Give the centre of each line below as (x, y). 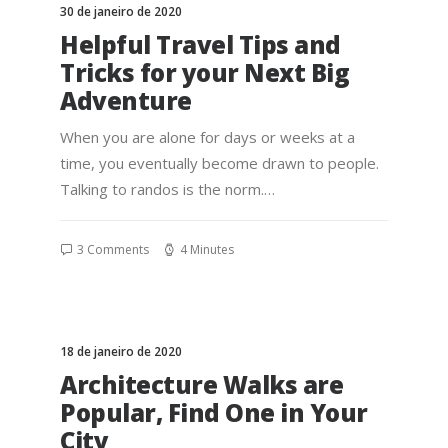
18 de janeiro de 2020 (121, 351)
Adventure (126, 100)
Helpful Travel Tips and (200, 44)
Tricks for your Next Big (205, 72)
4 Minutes (207, 249)
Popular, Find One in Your (214, 412)
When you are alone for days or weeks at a (207, 137)
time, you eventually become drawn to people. (219, 163)
